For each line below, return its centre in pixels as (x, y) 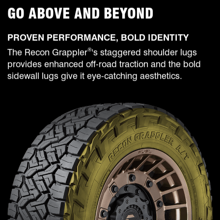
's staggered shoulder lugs (144, 52)
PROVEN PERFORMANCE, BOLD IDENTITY (98, 37)
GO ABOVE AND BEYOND (80, 13)
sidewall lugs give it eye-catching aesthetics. (95, 76)
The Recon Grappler (47, 52)
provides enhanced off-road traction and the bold (104, 64)
